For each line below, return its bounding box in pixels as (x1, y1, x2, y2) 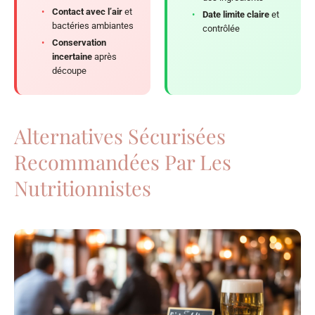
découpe (52, 65, 86, 77)
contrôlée (202, 23, 240, 34)
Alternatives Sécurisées (14, 122, 226, 150)
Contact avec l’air (52, 6, 122, 18)
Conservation (52, 37, 106, 49)
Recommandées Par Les (14, 148, 231, 176)
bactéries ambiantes (52, 20, 134, 32)
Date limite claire (202, 9, 269, 20)
